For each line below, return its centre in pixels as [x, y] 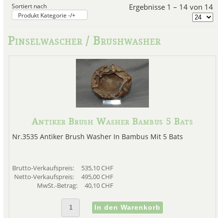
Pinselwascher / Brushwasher [84, 41]
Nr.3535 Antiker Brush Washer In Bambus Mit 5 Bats [97, 137]
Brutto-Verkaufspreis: [44, 168]
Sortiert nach [29, 6]
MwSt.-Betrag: [58, 186]
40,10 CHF [99, 186]
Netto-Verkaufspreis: [45, 177]
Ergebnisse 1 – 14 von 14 [171, 7]
